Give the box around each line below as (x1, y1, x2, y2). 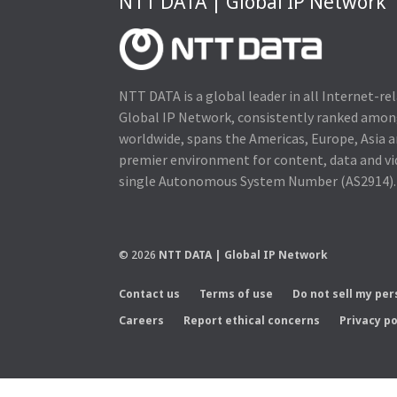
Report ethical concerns (183, 312, 321, 328)
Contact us (119, 285, 181, 301)
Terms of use (199, 285, 274, 301)
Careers (119, 312, 165, 328)
